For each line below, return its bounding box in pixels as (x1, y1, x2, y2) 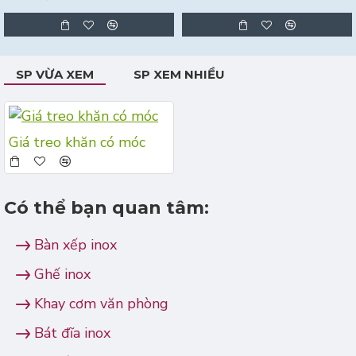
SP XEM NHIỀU (133, 67, 225, 82)
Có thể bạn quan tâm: (4, 197, 209, 219)
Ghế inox (34, 265, 91, 284)
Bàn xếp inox (34, 235, 117, 254)
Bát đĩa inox (34, 323, 110, 342)
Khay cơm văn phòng (34, 294, 168, 313)
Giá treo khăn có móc (9, 133, 145, 152)
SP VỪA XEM (16, 67, 94, 82)
